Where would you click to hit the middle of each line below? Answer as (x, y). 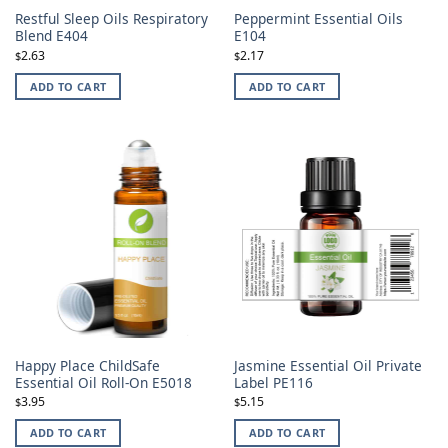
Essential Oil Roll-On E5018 (103, 383)
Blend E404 (51, 36)
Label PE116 (273, 383)
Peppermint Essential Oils (318, 19)
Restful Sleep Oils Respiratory (111, 19)
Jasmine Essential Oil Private (327, 366)
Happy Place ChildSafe (87, 366)
